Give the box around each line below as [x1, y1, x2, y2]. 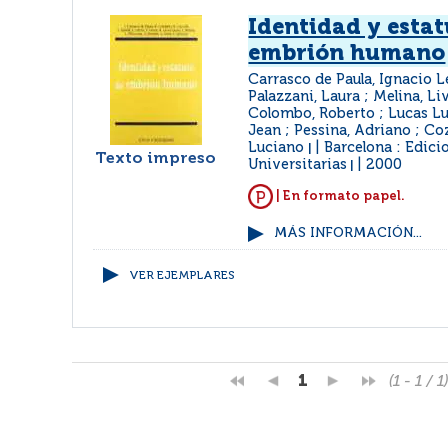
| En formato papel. [273, 189, 406, 203]
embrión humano [248, 43, 446, 65]
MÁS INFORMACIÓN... [274, 227, 423, 240]
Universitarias [248, 158, 348, 172]
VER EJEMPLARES [129, 270, 235, 282]
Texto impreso [95, 151, 217, 167]
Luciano [248, 141, 309, 155]
